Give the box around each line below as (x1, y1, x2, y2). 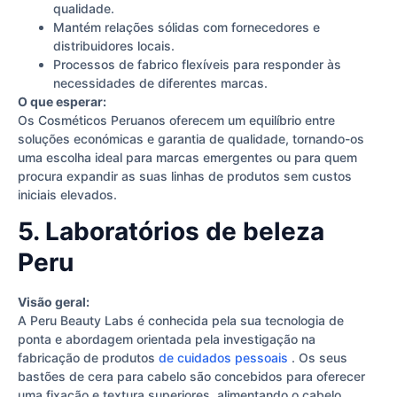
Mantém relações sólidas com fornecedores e (53, 19, 320, 35)
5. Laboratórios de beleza (18, 216, 324, 247)
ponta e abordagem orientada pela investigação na (18, 331, 315, 347)
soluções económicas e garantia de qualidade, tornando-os (18, 130, 364, 146)
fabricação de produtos (18, 350, 159, 366)
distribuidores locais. (53, 37, 175, 53)
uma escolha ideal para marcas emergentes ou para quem (18, 149, 357, 165)
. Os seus (288, 350, 347, 366)
